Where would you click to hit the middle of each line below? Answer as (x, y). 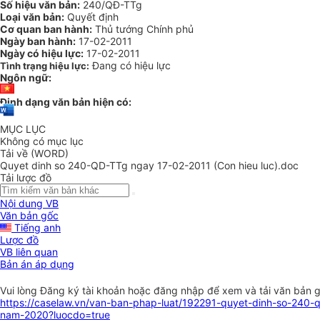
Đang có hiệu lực (131, 65)
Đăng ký (61, 291)
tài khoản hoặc (118, 291)
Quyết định (91, 17)
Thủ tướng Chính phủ (143, 29)
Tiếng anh (36, 228)
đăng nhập (180, 291)
